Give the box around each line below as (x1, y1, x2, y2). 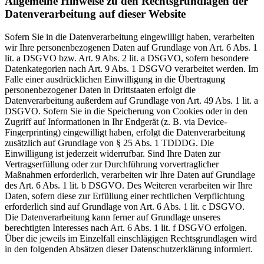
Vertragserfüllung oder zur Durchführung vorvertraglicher (5, 159, 219, 169)
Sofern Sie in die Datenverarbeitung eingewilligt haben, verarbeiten (5, 31, 255, 42)
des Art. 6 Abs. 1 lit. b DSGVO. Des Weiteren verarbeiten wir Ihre (5, 180, 252, 190)
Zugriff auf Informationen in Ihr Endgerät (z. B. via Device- (5, 116, 227, 127)
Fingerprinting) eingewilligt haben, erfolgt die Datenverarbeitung (5, 127, 245, 137)
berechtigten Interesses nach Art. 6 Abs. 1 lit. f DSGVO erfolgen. (5, 222, 247, 233)
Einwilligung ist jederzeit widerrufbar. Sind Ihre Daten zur (5, 148, 220, 159)
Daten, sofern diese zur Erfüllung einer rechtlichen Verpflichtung (5, 190, 245, 201)
